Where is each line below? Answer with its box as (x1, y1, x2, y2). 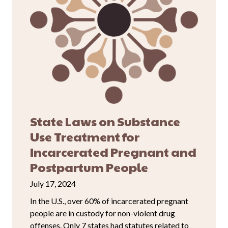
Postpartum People (30, 158, 148, 176)
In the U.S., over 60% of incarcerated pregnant (30, 196, 188, 206)
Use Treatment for (30, 128, 139, 146)
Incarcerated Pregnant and (30, 143, 196, 161)
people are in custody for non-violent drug (30, 208, 175, 218)
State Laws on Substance (30, 112, 180, 130)
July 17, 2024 (30, 179, 76, 189)
